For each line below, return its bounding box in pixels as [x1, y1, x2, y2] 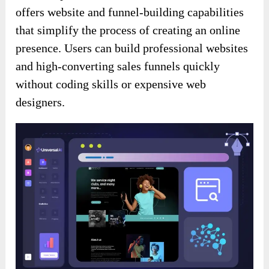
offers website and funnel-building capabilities [16, 5, 244, 19]
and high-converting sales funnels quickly [16, 59, 220, 73]
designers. [16, 95, 65, 109]
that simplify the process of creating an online [16, 23, 241, 37]
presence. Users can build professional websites [16, 41, 249, 55]
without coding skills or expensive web [16, 77, 207, 91]
